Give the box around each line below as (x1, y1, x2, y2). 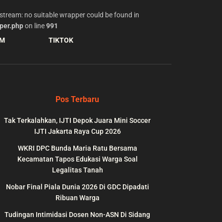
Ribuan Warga (55, 193, 100, 202)
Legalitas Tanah (52, 166, 103, 174)
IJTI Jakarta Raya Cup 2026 (34, 127, 121, 135)
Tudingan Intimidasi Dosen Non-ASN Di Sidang (4, 210, 150, 219)
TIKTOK (49, 36, 73, 44)
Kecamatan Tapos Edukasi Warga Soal (17, 155, 138, 163)
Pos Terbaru (55, 94, 99, 104)
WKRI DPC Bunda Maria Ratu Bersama (17, 144, 137, 152)
